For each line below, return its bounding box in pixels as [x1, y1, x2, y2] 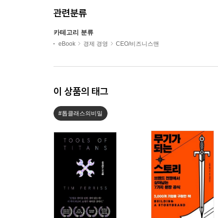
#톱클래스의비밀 [58, 110, 103, 117]
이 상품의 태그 [54, 85, 108, 98]
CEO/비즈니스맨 [116, 40, 159, 48]
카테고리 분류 [54, 29, 93, 36]
